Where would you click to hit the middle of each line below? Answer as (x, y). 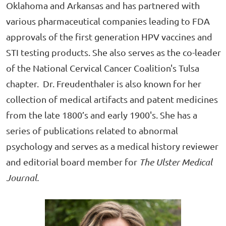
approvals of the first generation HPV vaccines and (109, 36)
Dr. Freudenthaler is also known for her (122, 83)
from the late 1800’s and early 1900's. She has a (102, 115)
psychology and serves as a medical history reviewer (112, 146)
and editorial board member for (73, 161)
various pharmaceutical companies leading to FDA (108, 21)
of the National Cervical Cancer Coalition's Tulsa (103, 68)
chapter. (23, 83)
